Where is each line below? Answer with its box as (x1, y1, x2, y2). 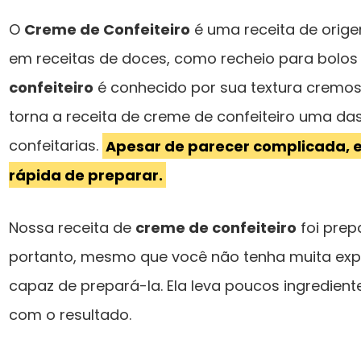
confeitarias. (9, 135, 102, 156)
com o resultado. (9, 305, 131, 326)
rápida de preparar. (9, 164, 163, 185)
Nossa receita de (9, 218, 135, 239)
